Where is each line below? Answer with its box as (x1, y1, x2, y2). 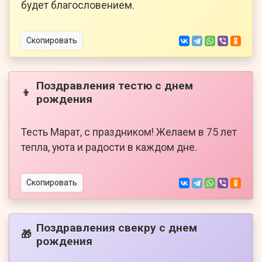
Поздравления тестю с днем (36, 79, 193, 93)
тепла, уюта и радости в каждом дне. (21, 142, 197, 154)
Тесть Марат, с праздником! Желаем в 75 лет (21, 126, 237, 139)
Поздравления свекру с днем (36, 221, 197, 235)
